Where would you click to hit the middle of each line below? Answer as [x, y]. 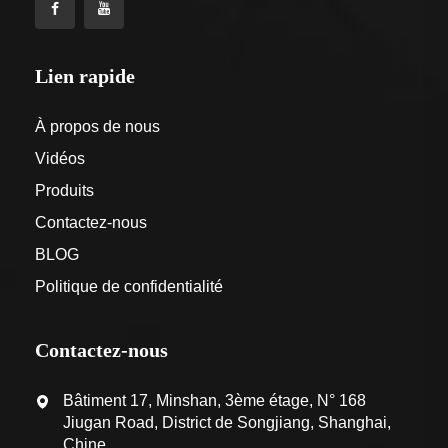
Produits [64, 190]
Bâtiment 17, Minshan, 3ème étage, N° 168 [214, 400]
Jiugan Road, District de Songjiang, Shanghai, [227, 422]
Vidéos [60, 158]
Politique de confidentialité [129, 286]
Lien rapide [85, 76]
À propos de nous [97, 126]
